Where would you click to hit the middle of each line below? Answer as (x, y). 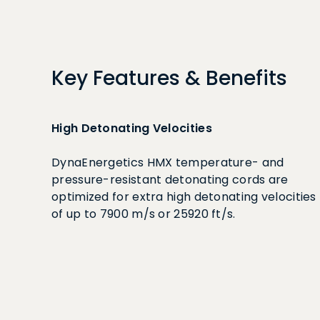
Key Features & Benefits (169, 78)
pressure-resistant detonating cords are (170, 180)
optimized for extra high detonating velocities (184, 197)
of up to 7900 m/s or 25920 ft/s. (144, 214)
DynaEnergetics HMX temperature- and (168, 162)
